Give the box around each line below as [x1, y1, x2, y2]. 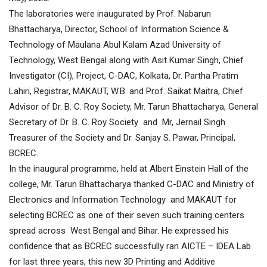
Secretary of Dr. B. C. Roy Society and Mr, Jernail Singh [9, 117, 225, 128]
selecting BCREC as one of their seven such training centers [9, 210, 244, 221]
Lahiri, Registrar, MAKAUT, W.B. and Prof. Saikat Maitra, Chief [9, 86, 243, 97]
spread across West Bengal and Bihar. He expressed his [9, 225, 229, 237]
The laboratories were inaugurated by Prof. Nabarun [9, 8, 211, 20]
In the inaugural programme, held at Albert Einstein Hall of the [9, 163, 249, 175]
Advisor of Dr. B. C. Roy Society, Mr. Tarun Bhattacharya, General [9, 101, 258, 113]
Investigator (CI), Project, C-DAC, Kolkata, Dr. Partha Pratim [9, 70, 238, 82]
